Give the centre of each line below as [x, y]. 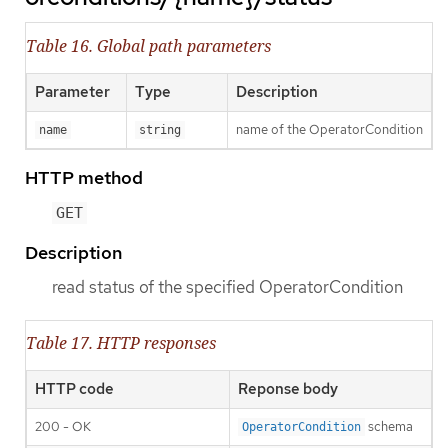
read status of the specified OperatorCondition [227, 286]
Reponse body [288, 388]
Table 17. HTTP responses [121, 342]
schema [389, 426]
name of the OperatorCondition [329, 129]
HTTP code [74, 388]
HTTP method [84, 177]
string [160, 129]
